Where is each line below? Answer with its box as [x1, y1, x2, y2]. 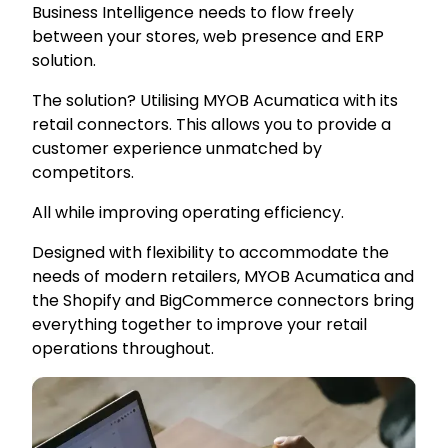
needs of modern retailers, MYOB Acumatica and [32, 265, 414, 289]
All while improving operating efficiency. [32, 201, 344, 225]
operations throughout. [32, 337, 214, 361]
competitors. [32, 161, 134, 185]
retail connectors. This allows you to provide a [32, 113, 391, 137]
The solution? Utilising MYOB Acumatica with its [32, 89, 398, 113]
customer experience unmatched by [32, 137, 322, 161]
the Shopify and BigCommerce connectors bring [32, 289, 414, 313]
